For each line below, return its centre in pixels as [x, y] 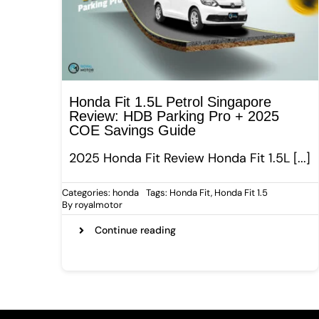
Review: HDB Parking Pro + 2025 [174, 116]
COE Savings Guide [132, 131]
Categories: [87, 193]
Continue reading [136, 230]
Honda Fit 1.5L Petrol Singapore [170, 102]
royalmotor [99, 205]
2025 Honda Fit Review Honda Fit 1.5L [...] [190, 158]
